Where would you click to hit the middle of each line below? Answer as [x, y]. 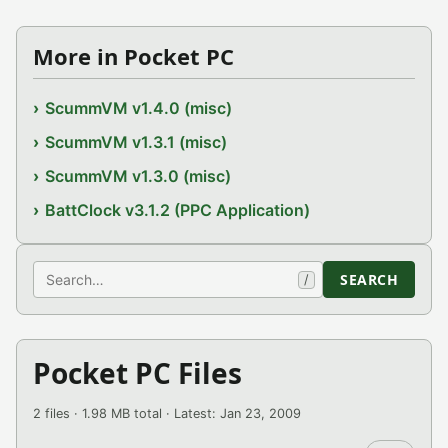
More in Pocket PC [133, 56]
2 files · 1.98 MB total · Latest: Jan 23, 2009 [167, 413]
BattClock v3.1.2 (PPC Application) [178, 210]
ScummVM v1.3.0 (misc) [138, 176]
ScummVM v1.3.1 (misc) [136, 142]
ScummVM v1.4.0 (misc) [139, 108]
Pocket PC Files [137, 373]
